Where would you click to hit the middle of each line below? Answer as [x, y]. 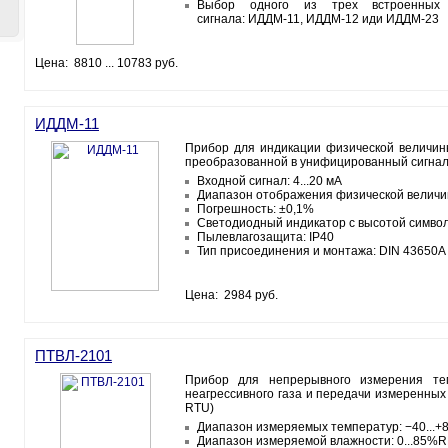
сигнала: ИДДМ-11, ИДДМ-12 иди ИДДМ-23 [318, 19]
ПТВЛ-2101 [73, 355]
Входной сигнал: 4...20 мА [269, 181]
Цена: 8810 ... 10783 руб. [106, 63]
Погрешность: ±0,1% [255, 209]
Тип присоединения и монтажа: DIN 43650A [321, 251]
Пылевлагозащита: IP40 [265, 237]
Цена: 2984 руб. [231, 295]
